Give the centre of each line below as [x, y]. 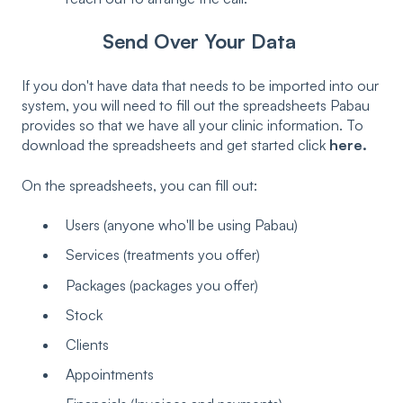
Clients [87, 344]
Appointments [110, 375]
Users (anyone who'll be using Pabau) [182, 225]
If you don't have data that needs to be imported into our [200, 86]
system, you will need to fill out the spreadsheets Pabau [196, 106]
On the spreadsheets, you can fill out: [139, 185]
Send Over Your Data [201, 41]
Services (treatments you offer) [163, 255]
